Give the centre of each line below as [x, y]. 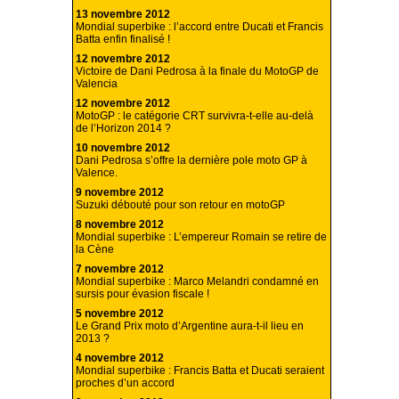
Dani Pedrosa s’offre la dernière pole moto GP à [191, 161]
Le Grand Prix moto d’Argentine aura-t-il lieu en [190, 326]
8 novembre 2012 [120, 225]
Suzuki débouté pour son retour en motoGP [180, 205]
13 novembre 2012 [123, 15]
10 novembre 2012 [123, 148]
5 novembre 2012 [120, 314]
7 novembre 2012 [120, 269]
